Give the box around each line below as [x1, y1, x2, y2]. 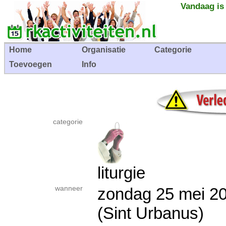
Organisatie [82, 45, 126, 54]
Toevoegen [9, 60, 52, 69]
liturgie [97, 163, 145, 182]
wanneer [55, 185, 83, 192]
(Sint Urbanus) [97, 204, 204, 222]
